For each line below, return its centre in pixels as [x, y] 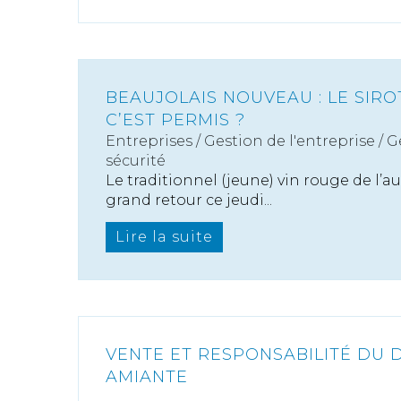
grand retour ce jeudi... [189, 200]
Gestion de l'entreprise [290, 141]
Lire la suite [164, 237]
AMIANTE [147, 377]
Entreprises [149, 141]
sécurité [136, 161]
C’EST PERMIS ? [175, 120]
